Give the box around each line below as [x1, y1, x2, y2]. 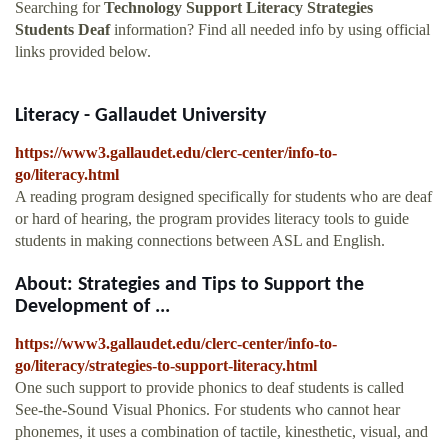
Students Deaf [15, 21, 110, 39]
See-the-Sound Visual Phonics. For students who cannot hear [15, 401, 400, 419]
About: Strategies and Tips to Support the [15, 275, 364, 296]
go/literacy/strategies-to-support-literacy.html [15, 357, 317, 375]
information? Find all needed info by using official [110, 21, 430, 39]
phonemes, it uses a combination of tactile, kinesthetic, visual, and [15, 423, 428, 441]
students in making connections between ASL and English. [15, 232, 385, 250]
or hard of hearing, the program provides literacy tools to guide [15, 210, 409, 228]
